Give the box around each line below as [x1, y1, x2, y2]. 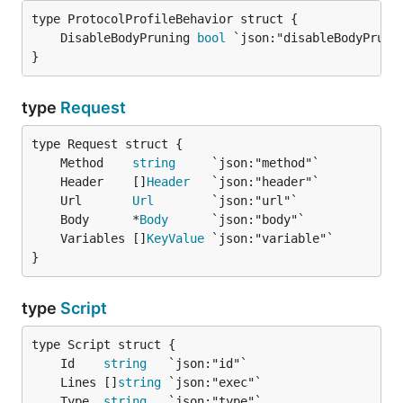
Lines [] [60, 375, 118, 390]
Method [60, 156, 132, 170]
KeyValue [147, 231, 204, 246]
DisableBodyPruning [60, 31, 197, 45]
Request [60, 98, 126, 117]
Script [60, 299, 107, 318]
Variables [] [60, 231, 147, 246]
